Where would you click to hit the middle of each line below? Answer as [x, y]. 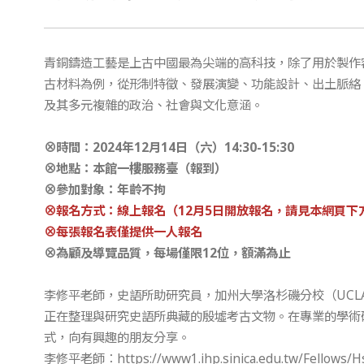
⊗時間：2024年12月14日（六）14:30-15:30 [169, 147]
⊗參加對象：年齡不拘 [104, 190]
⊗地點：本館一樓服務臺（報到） [135, 169]
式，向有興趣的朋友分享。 [117, 338]
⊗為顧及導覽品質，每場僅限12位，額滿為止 [167, 253]
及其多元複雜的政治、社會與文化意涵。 [153, 105]
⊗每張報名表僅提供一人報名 [123, 232]
